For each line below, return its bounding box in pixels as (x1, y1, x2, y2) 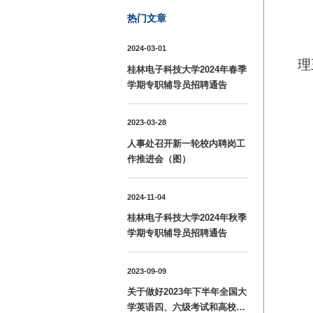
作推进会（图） (127, 154, 191, 164)
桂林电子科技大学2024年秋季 (127, 212, 247, 223)
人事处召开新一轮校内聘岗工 (127, 138, 245, 149)
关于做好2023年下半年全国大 (127, 287, 247, 298)
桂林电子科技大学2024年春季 (127, 64, 247, 75)
